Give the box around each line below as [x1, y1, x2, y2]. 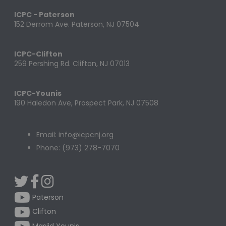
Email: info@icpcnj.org [36, 130, 114, 140]
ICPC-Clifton [14, 49, 63, 60]
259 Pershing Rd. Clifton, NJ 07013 [14, 59, 130, 69]
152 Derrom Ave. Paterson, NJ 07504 [14, 19, 140, 30]
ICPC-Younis [14, 88, 62, 99]
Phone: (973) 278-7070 [36, 143, 120, 153]
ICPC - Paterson [14, 10, 75, 20]
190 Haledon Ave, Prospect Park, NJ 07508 [14, 98, 159, 108]
